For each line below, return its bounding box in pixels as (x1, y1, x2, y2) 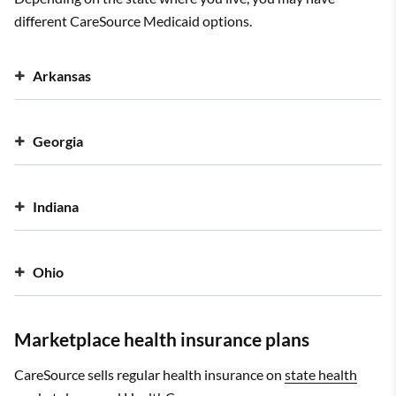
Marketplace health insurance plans (14, 327, 309, 350)
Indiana (33, 197, 79, 215)
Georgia (33, 132, 83, 149)
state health (285, 365, 357, 383)
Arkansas (33, 66, 91, 84)
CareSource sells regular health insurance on (14, 365, 285, 383)
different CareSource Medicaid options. (14, 11, 252, 29)
